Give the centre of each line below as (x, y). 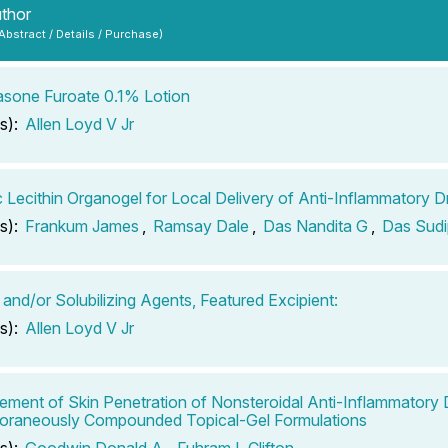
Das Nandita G (315, 225)
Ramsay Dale (201, 225)
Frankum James (82, 225)
